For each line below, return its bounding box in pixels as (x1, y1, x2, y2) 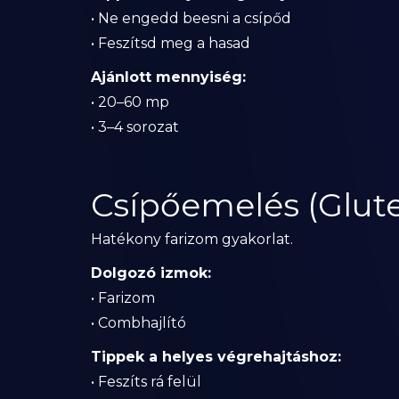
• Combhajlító (91, 314, 186, 331)
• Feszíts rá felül (91, 373, 201, 390)
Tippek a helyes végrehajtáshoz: (91, 348, 341, 365)
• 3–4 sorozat (91, 118, 179, 135)
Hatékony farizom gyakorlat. (91, 231, 293, 248)
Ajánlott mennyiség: (91, 69, 246, 85)
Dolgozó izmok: (91, 265, 211, 281)
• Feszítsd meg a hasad (91, 35, 250, 52)
